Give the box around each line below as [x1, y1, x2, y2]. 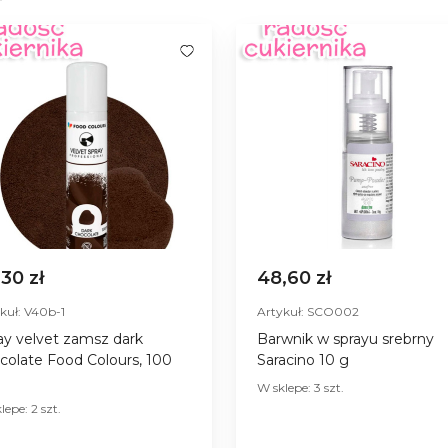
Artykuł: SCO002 [257, 303, 359, 319]
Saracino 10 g [257, 350, 349, 369]
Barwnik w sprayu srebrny [257, 329, 434, 348]
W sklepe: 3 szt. [257, 379, 344, 395]
